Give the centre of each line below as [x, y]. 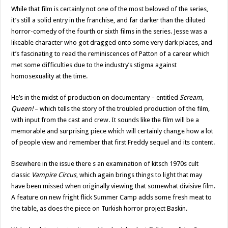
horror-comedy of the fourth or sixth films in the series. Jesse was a [109, 31]
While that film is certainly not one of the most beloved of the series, [110, 9]
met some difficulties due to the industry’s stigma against [94, 65]
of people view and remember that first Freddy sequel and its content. [113, 142]
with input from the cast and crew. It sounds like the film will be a [105, 120]
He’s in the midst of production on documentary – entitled [96, 97]
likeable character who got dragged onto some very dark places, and [112, 42]
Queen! [22, 109]
